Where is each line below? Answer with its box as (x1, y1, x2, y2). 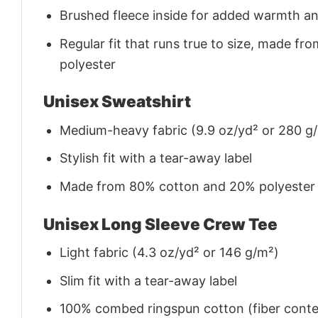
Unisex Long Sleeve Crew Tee (43, 214, 278, 234)
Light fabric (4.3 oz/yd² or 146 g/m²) (60, 244, 280, 260)
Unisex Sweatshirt (43, 92, 191, 111)
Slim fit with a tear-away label (60, 273, 238, 288)
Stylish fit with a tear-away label (60, 150, 253, 166)
